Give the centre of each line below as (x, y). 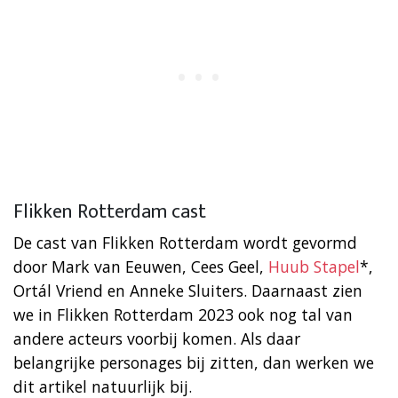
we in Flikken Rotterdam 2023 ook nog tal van (183, 314)
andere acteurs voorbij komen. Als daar (157, 338)
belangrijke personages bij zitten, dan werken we (194, 362)
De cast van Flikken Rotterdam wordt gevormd (185, 242)
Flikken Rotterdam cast (110, 211)
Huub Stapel (314, 266)
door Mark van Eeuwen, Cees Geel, (141, 266)
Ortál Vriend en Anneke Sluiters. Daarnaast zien (188, 290)
